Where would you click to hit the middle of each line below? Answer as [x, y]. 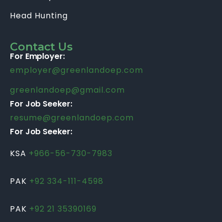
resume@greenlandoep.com [72, 118]
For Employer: [37, 56]
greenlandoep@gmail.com [67, 90]
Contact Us [41, 47]
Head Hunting [39, 16]
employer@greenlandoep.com [77, 70]
